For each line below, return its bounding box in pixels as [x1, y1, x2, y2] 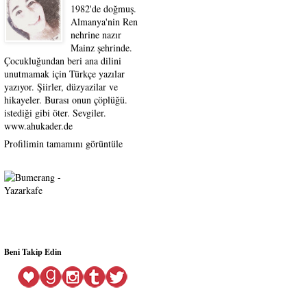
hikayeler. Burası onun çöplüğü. [4, 93, 127, 107]
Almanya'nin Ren [70, 15, 138, 29]
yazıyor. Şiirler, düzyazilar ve [4, 80, 118, 94]
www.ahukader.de [4, 119, 73, 133]
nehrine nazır [70, 28, 121, 42]
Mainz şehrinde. [70, 41, 132, 55]
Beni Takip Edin [4, 246, 62, 258]
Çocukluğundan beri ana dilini [4, 54, 121, 68]
